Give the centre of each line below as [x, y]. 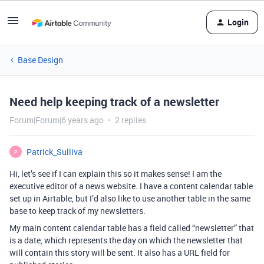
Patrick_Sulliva [55, 152]
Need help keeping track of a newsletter [114, 102]
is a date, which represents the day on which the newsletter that [126, 240]
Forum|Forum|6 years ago [57, 120]
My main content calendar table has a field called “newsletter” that [132, 228]
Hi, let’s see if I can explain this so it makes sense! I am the [115, 174]
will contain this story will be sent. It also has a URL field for [120, 253]
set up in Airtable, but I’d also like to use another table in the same [130, 198]
